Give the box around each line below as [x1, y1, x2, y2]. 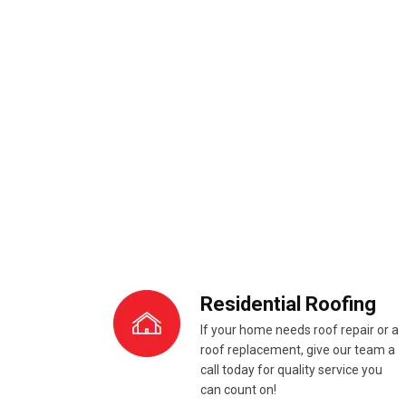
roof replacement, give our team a [200, 343, 395, 358]
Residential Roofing [200, 293, 376, 316]
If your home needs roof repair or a [200, 323, 399, 338]
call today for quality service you [200, 362, 382, 378]
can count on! [200, 382, 276, 398]
